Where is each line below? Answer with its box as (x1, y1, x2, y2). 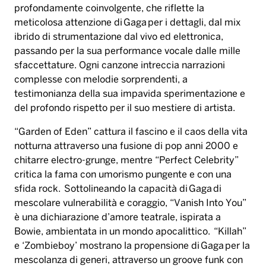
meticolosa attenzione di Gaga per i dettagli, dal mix (14, 18, 240, 28)
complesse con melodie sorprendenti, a (14, 75, 188, 85)
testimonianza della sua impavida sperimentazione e (14, 90, 245, 99)
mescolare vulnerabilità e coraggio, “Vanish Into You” (14, 199, 246, 208)
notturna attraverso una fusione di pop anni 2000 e (14, 142, 238, 151)
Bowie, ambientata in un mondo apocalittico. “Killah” (14, 227, 246, 237)
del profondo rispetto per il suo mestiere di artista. (14, 104, 235, 113)
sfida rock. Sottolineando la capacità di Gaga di (14, 185, 221, 194)
